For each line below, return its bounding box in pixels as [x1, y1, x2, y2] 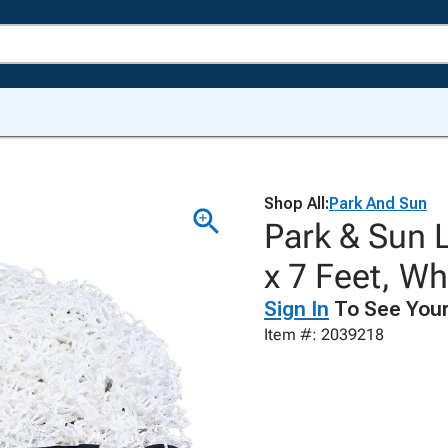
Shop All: [264, 194, 329, 213]
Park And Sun [329, 194, 427, 213]
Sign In [264, 297, 329, 321]
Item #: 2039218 [264, 325, 384, 344]
